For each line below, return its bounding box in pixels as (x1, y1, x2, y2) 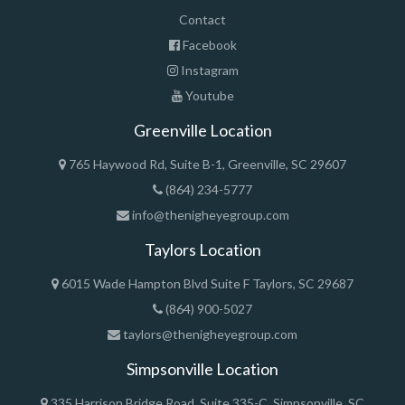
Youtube (182, 88, 234, 103)
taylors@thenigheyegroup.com (120, 326, 297, 342)
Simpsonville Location (127, 359, 278, 379)
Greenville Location (133, 120, 272, 140)
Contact (179, 12, 226, 27)
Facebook (179, 37, 237, 52)
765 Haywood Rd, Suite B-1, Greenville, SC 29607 (66, 156, 346, 172)
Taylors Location (144, 240, 261, 259)
